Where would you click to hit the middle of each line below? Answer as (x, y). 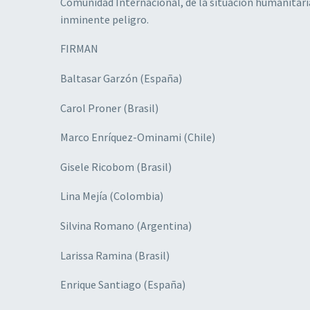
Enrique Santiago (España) (123, 285)
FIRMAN (79, 49)
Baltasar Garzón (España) (121, 78)
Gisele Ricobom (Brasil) (116, 166)
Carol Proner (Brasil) (109, 108)
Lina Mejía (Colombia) (112, 196)
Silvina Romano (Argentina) (126, 225)
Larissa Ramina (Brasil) (115, 255)
